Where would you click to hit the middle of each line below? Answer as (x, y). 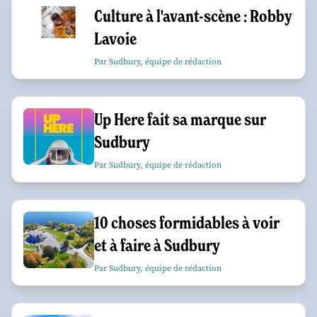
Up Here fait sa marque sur (180, 119)
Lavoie (115, 38)
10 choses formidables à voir (186, 222)
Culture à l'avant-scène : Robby (193, 16)
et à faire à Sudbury (157, 245)
